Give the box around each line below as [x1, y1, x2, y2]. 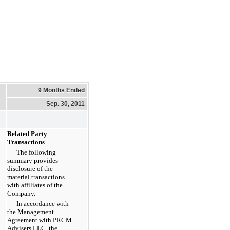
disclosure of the [7, 164, 53, 172]
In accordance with [16, 199, 69, 207]
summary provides [7, 156, 58, 164]
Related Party [7, 129, 47, 138]
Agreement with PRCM [7, 216, 72, 224]
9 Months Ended [38, 86, 85, 94]
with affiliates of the [7, 181, 63, 189]
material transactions [7, 172, 65, 181]
